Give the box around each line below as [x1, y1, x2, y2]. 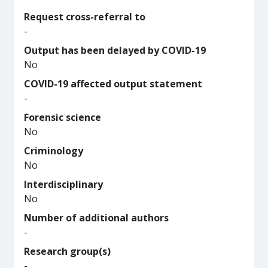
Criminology [24, 144, 83, 157]
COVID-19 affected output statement [24, 77, 202, 90]
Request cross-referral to [24, 10, 145, 23]
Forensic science [24, 111, 101, 124]
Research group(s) [24, 245, 111, 258]
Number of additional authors [24, 211, 169, 224]
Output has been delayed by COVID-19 [24, 44, 206, 57]
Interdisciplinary [24, 178, 103, 191]
